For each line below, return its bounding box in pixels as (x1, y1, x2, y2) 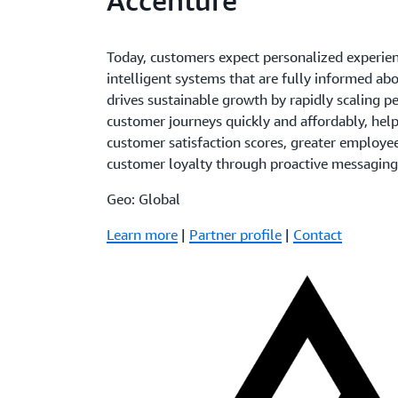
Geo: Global (107, 190, 181, 208)
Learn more (107, 226, 179, 243)
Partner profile (189, 226, 283, 243)
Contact (293, 226, 343, 243)
